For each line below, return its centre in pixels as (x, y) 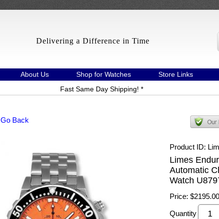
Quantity (183, 213)
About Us (35, 74)
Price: (179, 196)
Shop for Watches (104, 74)
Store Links (176, 74)
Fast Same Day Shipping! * (101, 89)
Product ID (186, 147)
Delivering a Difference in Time (93, 41)
